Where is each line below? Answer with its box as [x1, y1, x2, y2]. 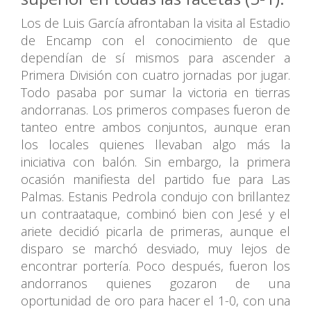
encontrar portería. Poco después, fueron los [21, 257, 290, 274]
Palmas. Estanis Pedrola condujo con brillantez [21, 187, 290, 205]
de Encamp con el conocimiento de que [21, 31, 290, 49]
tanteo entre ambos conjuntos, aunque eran [21, 118, 290, 135]
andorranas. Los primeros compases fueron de [21, 101, 290, 118]
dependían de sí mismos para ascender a [21, 49, 290, 66]
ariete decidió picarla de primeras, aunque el [21, 222, 290, 239]
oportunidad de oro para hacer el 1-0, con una [21, 292, 290, 309]
